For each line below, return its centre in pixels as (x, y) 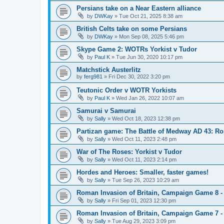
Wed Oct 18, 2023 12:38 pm (146, 118)
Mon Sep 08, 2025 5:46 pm (151, 36)
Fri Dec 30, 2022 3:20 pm (139, 76)
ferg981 (93, 76)
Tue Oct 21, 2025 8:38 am (151, 16)
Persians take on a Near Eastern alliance (139, 8)
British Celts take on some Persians (132, 28)
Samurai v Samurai (106, 110)
